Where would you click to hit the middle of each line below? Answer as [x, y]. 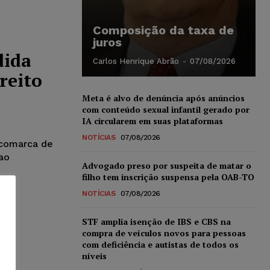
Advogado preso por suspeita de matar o [167, 165]
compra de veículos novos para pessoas [164, 233]
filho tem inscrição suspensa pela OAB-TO [168, 177]
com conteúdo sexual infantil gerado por [166, 109]
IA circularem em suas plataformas [152, 121]
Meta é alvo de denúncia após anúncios [163, 98]
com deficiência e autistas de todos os [160, 244]
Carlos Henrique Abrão [136, 61]
